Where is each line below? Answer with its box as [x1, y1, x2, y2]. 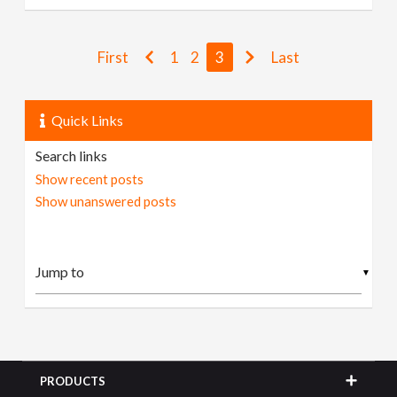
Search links [35, 146, 108, 164]
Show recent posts [35, 170, 144, 187]
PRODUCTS [40, 374, 106, 388]
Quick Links [51, 111, 124, 128]
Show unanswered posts [35, 192, 177, 209]
